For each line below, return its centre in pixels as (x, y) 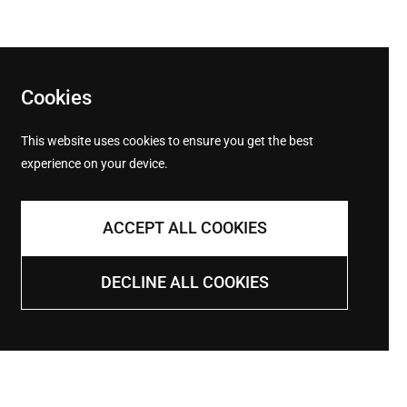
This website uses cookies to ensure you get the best (167, 141)
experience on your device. (94, 164)
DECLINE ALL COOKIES (184, 282)
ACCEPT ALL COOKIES (184, 228)
